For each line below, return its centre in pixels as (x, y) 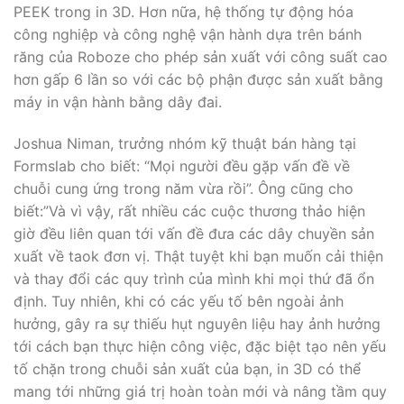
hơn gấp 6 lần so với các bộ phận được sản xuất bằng (198, 80)
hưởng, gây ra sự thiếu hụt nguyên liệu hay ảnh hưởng (197, 324)
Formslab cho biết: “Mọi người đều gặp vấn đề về (182, 166)
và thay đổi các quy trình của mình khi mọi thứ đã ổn (194, 279)
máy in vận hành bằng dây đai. (118, 102)
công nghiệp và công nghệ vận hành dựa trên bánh (188, 35)
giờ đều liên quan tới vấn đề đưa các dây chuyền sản (194, 234)
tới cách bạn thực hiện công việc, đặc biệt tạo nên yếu (200, 347)
